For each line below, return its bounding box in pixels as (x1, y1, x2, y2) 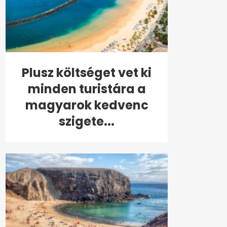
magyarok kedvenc (25, 97, 148, 114)
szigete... (59, 113, 115, 130)
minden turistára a (27, 81, 146, 98)
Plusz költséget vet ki (22, 64, 152, 82)
